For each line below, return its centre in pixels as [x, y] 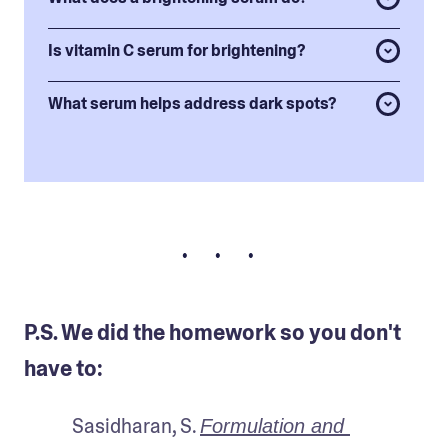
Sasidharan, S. [136, 425]
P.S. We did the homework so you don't [212, 332]
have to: [65, 368]
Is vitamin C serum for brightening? [176, 50]
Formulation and [272, 425]
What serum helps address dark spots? [192, 103]
